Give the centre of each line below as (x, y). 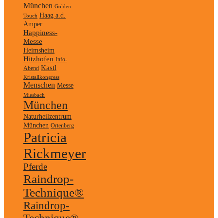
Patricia (45, 137)
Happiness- (40, 32)
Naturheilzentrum (47, 116)
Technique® (54, 192)
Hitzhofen (38, 58)
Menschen (39, 85)
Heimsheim (39, 50)
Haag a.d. (53, 15)
